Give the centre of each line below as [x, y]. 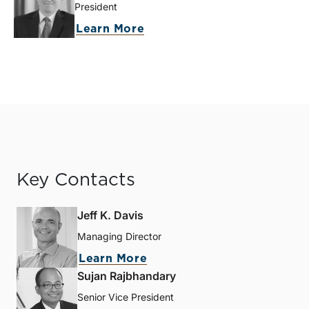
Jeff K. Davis [110, 216]
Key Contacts [76, 180]
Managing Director [119, 237]
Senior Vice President [126, 297]
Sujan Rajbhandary [127, 276]
